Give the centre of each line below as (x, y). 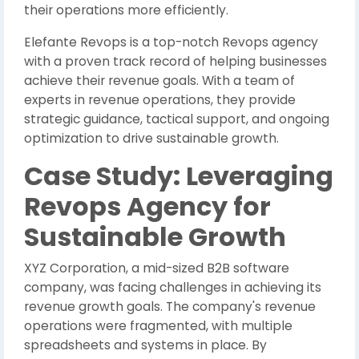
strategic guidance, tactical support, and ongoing (177, 119)
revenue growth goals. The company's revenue (170, 307)
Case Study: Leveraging (179, 176)
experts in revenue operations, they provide (160, 100)
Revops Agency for (147, 206)
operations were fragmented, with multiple (158, 326)
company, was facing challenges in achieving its (173, 287)
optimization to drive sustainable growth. (151, 138)
